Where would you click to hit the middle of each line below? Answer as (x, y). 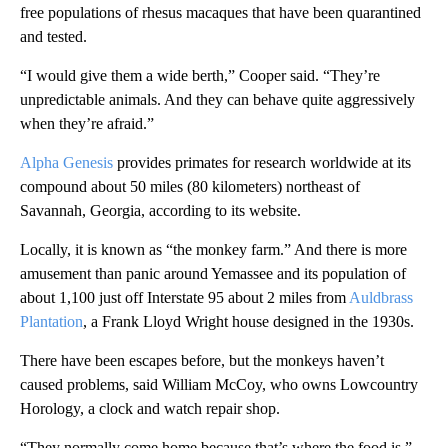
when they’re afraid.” (87, 124)
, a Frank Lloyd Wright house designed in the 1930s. (248, 322)
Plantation (51, 322)
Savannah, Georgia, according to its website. (160, 211)
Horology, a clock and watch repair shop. (150, 409)
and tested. (53, 37)
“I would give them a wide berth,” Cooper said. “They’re (200, 76)
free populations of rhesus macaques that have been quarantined (220, 13)
